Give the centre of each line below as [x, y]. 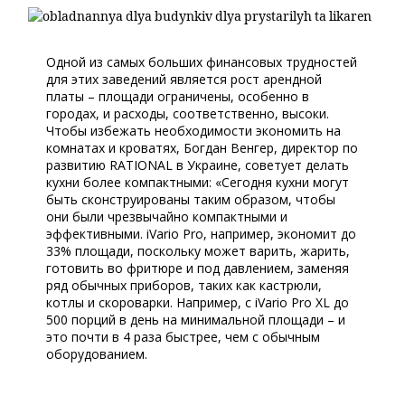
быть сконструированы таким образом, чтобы [191, 199]
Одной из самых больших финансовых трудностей [202, 62]
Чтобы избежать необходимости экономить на [194, 131]
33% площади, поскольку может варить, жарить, [198, 251]
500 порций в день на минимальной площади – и [196, 320]
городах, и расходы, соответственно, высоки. [188, 113]
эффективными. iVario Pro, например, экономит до [202, 234]
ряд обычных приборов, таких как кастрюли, [184, 285]
